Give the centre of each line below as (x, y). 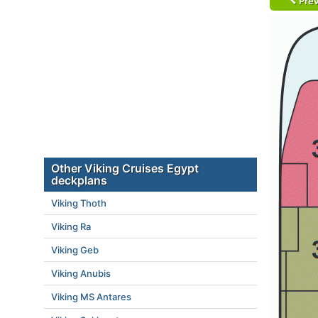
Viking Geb (75, 250)
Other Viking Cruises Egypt (125, 168)
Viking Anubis (81, 273)
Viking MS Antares (91, 297)
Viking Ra (71, 226)
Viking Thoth (79, 203)
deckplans (79, 180)
